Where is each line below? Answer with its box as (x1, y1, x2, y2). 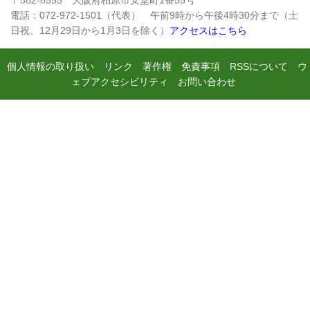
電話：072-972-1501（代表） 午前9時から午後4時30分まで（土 (10, 9, 298, 21)
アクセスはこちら (170, 24, 247, 36)
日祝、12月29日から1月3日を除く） (10, 24, 170, 36)
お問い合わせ (177, 75, 236, 87)
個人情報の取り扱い (6, 60, 94, 72)
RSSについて (229, 60, 288, 72)
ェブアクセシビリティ (71, 75, 168, 87)
